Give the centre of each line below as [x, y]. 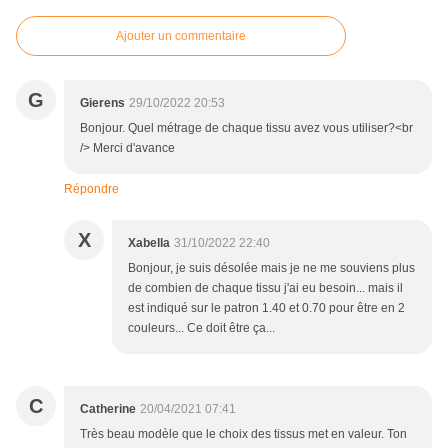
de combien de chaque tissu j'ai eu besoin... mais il [265, 288]
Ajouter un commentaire [181, 36]
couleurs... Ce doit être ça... [201, 328]
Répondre [91, 189]
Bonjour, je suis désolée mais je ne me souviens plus [271, 268]
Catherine [108, 409]
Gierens [102, 103]
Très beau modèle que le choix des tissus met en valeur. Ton [243, 434]
